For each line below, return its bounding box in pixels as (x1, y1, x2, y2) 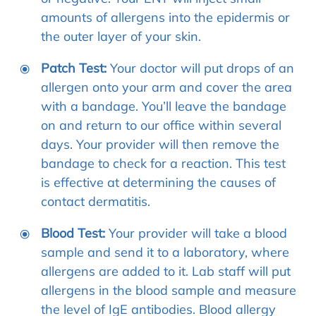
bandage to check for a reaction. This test (41, 154, 286, 171)
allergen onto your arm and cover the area (41, 78, 292, 95)
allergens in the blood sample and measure (41, 281, 296, 298)
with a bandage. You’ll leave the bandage (41, 97, 286, 114)
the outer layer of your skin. (41, 28, 201, 44)
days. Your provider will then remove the (41, 135, 279, 152)
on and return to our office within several (41, 116, 281, 133)
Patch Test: (41, 59, 107, 76)
